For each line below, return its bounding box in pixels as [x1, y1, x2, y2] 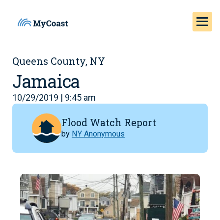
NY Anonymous [72, 129, 125, 138]
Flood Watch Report [61, 115, 156, 129]
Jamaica [12, 69, 81, 93]
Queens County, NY [12, 55, 105, 67]
